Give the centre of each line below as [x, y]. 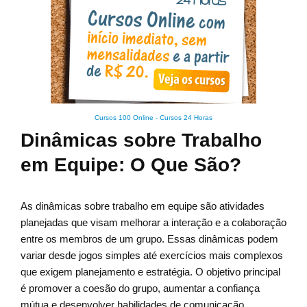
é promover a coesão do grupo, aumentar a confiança [140, 288]
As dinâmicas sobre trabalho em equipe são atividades [143, 206]
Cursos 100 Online [124, 118]
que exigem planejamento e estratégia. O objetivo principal [150, 272]
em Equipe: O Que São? [131, 165]
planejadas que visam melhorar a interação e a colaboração [153, 223]
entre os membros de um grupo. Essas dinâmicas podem [149, 239]
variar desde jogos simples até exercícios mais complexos [152, 256]
